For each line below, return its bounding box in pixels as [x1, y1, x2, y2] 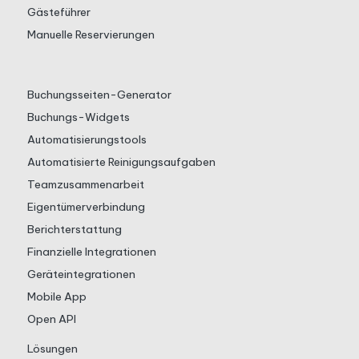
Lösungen [26, 341, 78, 357]
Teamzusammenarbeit [26, 177, 144, 192]
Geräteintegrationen [26, 267, 135, 282]
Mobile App [26, 289, 87, 305]
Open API [26, 312, 76, 327]
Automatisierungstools [26, 132, 147, 147]
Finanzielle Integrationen [26, 244, 156, 260]
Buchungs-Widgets [26, 110, 130, 125]
